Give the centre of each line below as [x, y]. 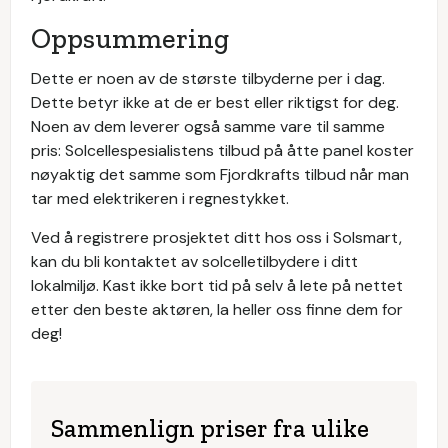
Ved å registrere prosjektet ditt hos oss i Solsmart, [216, 237]
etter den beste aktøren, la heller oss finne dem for [217, 309]
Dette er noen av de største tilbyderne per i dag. [208, 78]
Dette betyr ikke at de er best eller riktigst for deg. [215, 102]
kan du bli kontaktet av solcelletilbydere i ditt [194, 261]
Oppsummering [130, 38]
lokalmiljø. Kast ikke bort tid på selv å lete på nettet [217, 285]
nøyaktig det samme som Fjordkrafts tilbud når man [220, 174]
